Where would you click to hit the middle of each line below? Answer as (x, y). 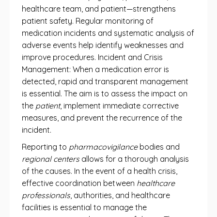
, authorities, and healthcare (120, 195)
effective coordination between (79, 183)
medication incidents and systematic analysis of (108, 33)
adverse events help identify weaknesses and (103, 45)
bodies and (159, 147)
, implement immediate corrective (119, 106)
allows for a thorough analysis (134, 159)
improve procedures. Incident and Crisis (92, 57)
